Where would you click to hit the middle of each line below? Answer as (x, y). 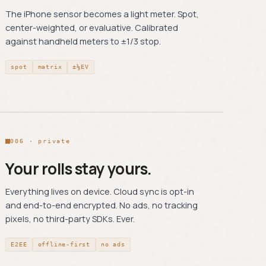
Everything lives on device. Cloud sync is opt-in (100, 191)
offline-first (64, 244)
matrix (50, 67)
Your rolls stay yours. (79, 169)
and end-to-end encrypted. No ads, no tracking (102, 205)
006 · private (40, 141)
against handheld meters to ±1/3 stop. (83, 41)
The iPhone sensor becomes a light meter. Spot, (102, 14)
